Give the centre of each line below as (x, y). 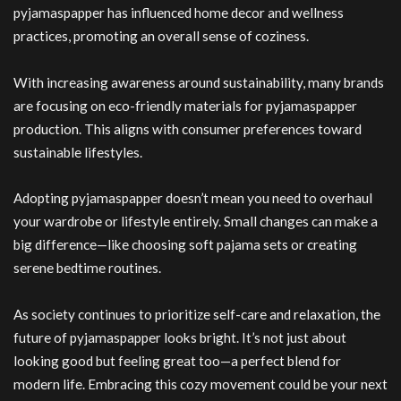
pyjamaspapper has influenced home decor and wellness (179, 13)
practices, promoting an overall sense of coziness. (161, 36)
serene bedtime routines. (87, 268)
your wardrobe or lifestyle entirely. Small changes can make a (196, 222)
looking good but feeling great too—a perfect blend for (177, 360)
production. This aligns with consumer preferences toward (188, 128)
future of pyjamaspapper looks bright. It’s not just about (180, 337)
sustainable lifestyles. (78, 152)
